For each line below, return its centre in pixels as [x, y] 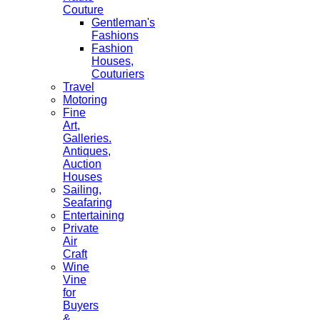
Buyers [81, 305]
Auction [82, 164]
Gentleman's [123, 22]
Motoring [85, 100]
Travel [79, 87]
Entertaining [94, 215]
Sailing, [82, 190]
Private [81, 228]
